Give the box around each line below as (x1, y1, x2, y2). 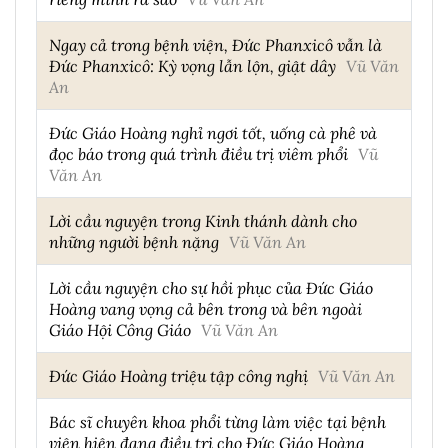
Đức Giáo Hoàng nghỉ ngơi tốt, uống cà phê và (49, 121, 377, 143)
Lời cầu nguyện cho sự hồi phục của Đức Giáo (49, 276, 373, 298)
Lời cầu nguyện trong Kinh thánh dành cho (49, 209, 357, 231)
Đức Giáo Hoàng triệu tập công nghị (49, 364, 308, 386)
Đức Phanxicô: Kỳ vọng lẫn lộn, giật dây (49, 54, 336, 76)
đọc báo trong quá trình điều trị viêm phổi (49, 142, 348, 164)
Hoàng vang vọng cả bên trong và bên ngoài (49, 297, 362, 319)
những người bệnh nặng (49, 230, 219, 252)
